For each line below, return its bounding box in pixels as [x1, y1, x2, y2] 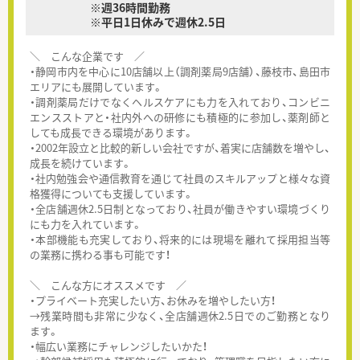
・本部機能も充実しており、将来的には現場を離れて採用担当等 [30, 231, 330, 247]
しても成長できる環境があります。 [30, 125, 194, 141]
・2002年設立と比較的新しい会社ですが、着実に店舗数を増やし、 [30, 140, 330, 156]
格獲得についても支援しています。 [30, 186, 194, 202]
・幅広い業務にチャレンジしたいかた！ [30, 338, 207, 354]
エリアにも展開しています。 [30, 79, 163, 95]
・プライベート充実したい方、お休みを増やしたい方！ [30, 292, 276, 309]
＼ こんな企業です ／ [30, 48, 155, 64]
